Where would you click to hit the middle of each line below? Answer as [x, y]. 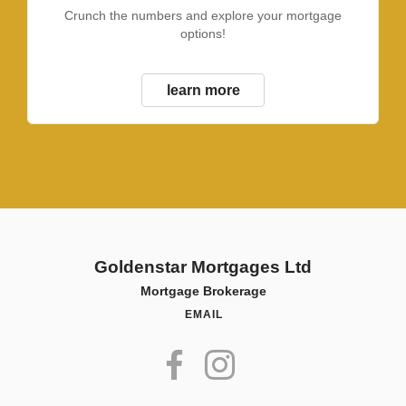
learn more [203, 89]
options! [203, 34]
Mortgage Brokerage [203, 291]
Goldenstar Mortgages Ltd [203, 267]
